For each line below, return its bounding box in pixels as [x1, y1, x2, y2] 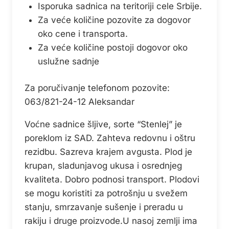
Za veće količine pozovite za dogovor [37, 14, 191, 25]
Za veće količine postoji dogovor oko [37, 42, 188, 53]
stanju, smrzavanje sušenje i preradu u [25, 202, 183, 213]
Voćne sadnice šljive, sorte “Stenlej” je [25, 119, 182, 130]
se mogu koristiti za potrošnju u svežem [25, 188, 188, 199]
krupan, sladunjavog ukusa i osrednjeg [25, 161, 182, 171]
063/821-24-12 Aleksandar [25, 97, 134, 107]
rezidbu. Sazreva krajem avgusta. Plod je [25, 147, 192, 157]
